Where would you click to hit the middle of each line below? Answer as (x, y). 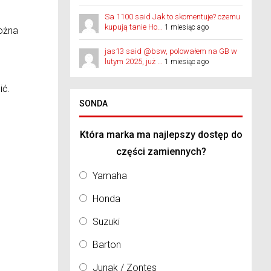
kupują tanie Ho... (134, 27)
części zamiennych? (161, 152)
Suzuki (106, 222)
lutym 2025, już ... (134, 61)
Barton (107, 245)
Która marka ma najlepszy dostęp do (161, 135)
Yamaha (110, 176)
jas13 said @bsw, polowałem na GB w (171, 51)
